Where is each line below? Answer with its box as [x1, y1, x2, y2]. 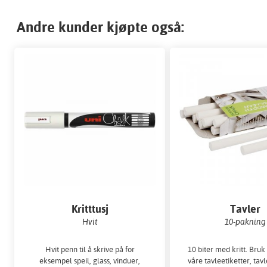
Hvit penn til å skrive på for [45, 244, 135, 254]
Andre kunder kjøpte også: [17, 17, 184, 36]
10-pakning [224, 216, 266, 227]
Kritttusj [71, 202, 108, 216]
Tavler [229, 202, 260, 216]
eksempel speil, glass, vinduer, [39, 255, 141, 265]
